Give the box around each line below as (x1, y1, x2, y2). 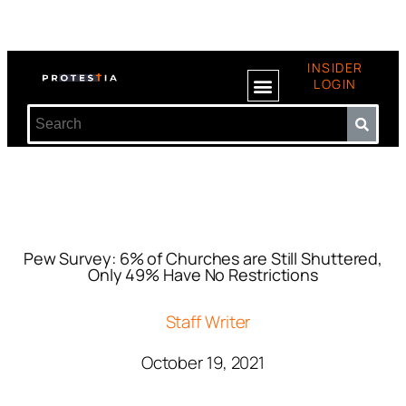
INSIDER (307, 59, 363, 76)
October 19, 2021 (140, 351, 266, 374)
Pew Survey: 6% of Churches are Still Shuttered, (23, 247, 383, 269)
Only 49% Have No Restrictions (87, 264, 319, 285)
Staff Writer (165, 310, 251, 333)
